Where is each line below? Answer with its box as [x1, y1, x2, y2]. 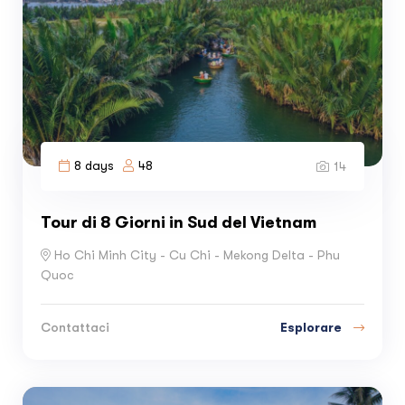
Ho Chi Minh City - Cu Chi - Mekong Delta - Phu [54, 248, 340, 263]
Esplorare [280, 319, 344, 334]
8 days [74, 157, 114, 173]
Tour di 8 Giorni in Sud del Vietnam [41, 212, 316, 231]
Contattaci [41, 320, 109, 335]
